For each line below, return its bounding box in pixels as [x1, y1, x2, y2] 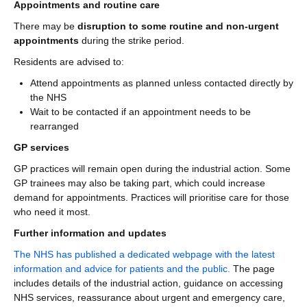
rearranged [30, 120, 79, 132]
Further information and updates [14, 227, 167, 238]
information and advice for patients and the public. [14, 262, 230, 274]
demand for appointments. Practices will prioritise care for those [14, 191, 289, 203]
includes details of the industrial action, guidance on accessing [14, 277, 283, 288]
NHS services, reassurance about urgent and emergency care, [14, 291, 285, 303]
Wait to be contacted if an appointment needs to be [30, 106, 251, 117]
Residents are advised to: [14, 56, 124, 67]
